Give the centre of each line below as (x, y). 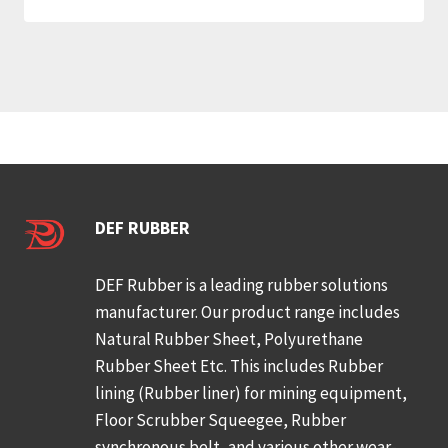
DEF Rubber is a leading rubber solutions (242, 284)
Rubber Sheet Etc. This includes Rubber (239, 365)
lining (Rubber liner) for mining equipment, (251, 392)
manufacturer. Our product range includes (248, 311)
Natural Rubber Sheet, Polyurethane (231, 338)
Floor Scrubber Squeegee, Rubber (221, 419)
